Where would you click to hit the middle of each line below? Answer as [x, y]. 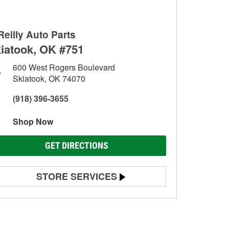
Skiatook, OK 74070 [49, 78]
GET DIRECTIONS [77, 145]
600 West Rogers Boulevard [64, 67]
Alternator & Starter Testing [62, 216]
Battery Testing [43, 198]
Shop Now [33, 121]
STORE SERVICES [77, 176]
